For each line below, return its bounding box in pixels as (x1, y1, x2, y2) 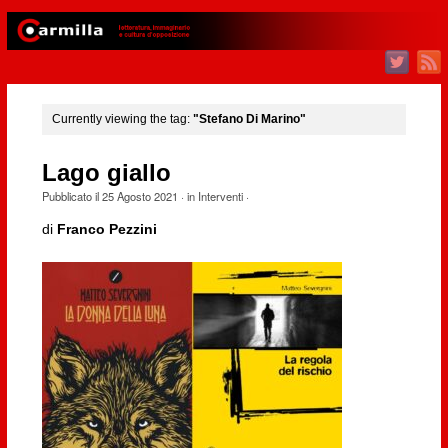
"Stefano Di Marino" (192, 112, 306, 127)
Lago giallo (41, 159, 171, 186)
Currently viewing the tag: (51, 112, 193, 127)
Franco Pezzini (56, 221, 157, 238)
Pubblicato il (41, 187, 102, 204)
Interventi (197, 187, 243, 204)
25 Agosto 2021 (101, 187, 178, 204)
